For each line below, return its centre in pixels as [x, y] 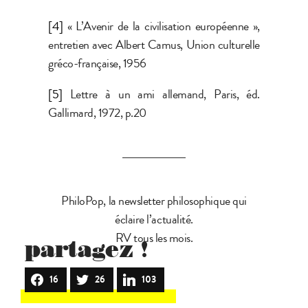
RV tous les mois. [154, 238]
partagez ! [87, 249]
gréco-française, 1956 [97, 63]
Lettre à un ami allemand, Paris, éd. [161, 94]
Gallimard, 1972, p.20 [97, 112]
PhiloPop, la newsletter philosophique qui [154, 200]
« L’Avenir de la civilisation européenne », [161, 26]
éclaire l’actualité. [154, 219]
